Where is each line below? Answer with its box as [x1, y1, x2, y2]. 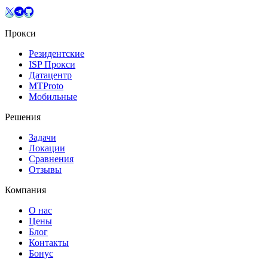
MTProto [29, 80, 63, 91]
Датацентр [29, 69, 72, 80]
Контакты [29, 237, 69, 248]
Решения [5, 111, 41, 122]
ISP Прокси [29, 59, 75, 69]
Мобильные [29, 91, 77, 102]
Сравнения [29, 153, 74, 164]
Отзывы [29, 164, 62, 175]
